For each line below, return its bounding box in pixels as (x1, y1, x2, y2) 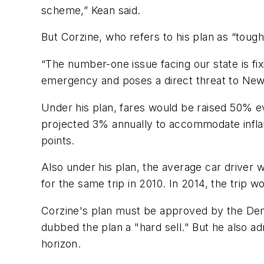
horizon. (41, 237, 81, 250)
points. (41, 134, 75, 147)
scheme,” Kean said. (41, 4, 141, 16)
